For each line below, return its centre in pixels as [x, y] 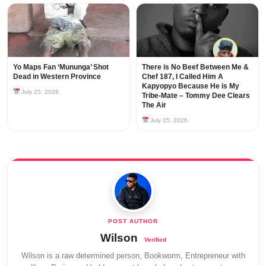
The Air [154, 105]
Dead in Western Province [57, 76]
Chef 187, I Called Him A [183, 76]
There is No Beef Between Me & [195, 67]
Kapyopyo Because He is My [191, 86]
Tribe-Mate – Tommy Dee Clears [196, 95]
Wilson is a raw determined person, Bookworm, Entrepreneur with [133, 255]
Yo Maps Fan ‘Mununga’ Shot [61, 67]
